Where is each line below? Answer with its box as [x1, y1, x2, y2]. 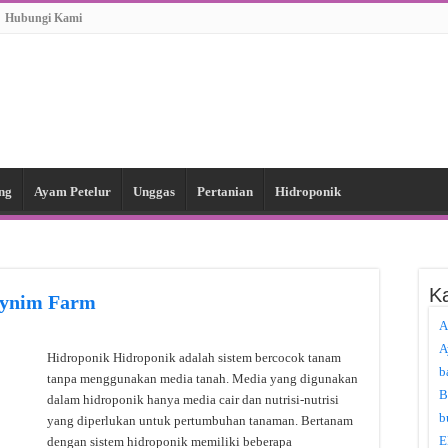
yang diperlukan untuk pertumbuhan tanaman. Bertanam [47, 412, 353, 428]
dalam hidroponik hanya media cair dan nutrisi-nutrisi [47, 391, 339, 407]
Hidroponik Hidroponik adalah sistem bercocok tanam [47, 349, 341, 365]
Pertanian [197, 183, 253, 199]
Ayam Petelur [34, 183, 111, 199]
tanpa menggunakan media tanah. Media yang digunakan [47, 370, 358, 386]
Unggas [133, 183, 175, 199]
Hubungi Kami [5, 11, 82, 25]
